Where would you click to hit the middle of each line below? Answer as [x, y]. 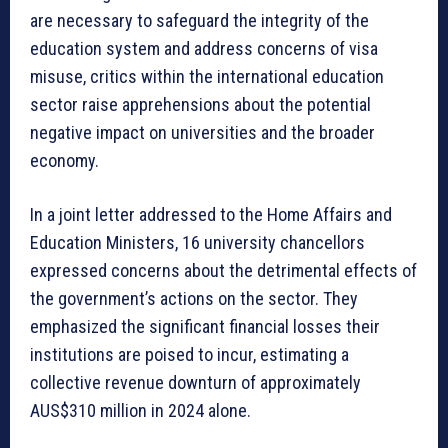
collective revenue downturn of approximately [195, 383]
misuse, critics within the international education [207, 77]
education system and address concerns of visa [204, 49]
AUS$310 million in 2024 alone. [140, 411]
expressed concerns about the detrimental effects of [223, 271]
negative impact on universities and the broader [202, 133]
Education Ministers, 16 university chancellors [197, 243]
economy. [64, 161]
